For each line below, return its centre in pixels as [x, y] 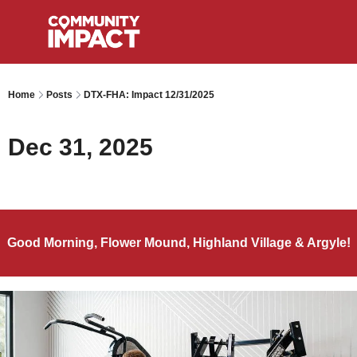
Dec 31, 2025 [80, 147]
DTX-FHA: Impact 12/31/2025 [149, 95]
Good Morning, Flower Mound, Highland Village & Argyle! [178, 243]
